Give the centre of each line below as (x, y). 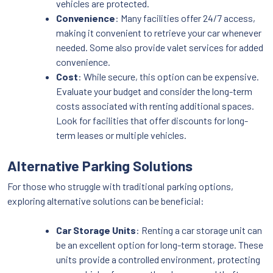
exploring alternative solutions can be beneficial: (106, 201)
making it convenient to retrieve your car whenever (159, 33)
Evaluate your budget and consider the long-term (154, 91)
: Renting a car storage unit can (199, 230)
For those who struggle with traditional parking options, (120, 186)
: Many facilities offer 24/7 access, (185, 18)
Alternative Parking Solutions (100, 166)
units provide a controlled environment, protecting (158, 260)
